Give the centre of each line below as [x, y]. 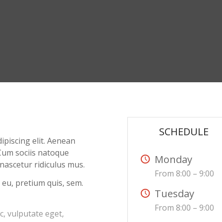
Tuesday [175, 193]
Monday [174, 159]
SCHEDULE [184, 132]
